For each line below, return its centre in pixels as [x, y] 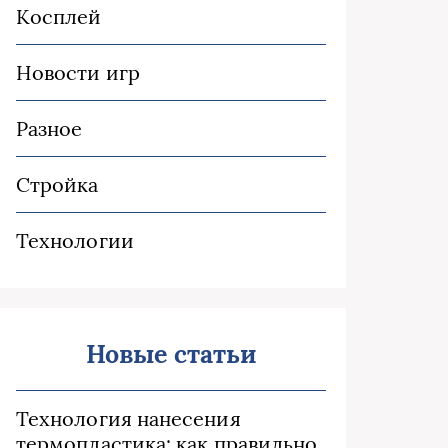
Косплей [59, 16]
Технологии [75, 240]
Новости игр [78, 72]
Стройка [57, 184]
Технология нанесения [128, 418]
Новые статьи [171, 354]
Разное [49, 128]
